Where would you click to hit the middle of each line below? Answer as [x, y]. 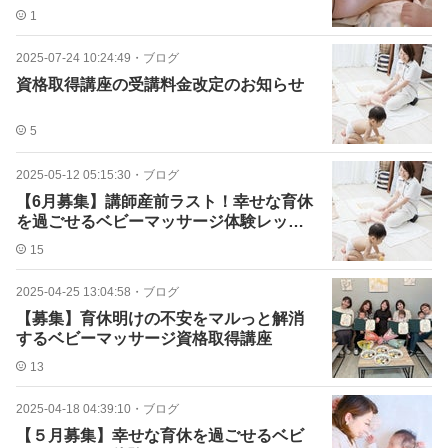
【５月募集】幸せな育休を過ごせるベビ [160, 435]
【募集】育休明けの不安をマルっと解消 [160, 318]
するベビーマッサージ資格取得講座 [144, 338]
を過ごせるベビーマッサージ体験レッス [160, 221]
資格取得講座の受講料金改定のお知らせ [160, 84]
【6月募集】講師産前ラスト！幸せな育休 [164, 201]
